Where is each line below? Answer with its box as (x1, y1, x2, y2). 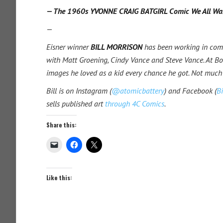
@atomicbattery (111, 86, 164, 96)
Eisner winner (46, 42, 91, 52)
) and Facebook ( (164, 86, 217, 96)
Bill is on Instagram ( (46, 86, 111, 96)
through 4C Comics (105, 99, 164, 109)
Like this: (46, 173, 72, 182)
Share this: (46, 120, 77, 129)
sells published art (46, 99, 105, 109)
